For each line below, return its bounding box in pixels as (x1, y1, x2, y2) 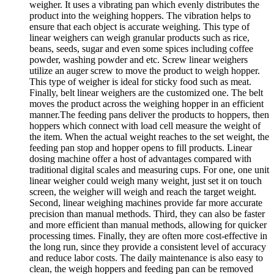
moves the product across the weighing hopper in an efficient (29, 98, 264, 109)
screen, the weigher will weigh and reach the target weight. (29, 186, 256, 197)
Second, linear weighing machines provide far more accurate (29, 197, 262, 208)
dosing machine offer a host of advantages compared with (29, 153, 251, 164)
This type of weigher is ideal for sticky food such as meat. (29, 76, 251, 87)
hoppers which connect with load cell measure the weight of (29, 120, 261, 131)
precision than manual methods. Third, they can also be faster (29, 208, 265, 219)
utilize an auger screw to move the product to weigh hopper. (29, 65, 260, 76)
